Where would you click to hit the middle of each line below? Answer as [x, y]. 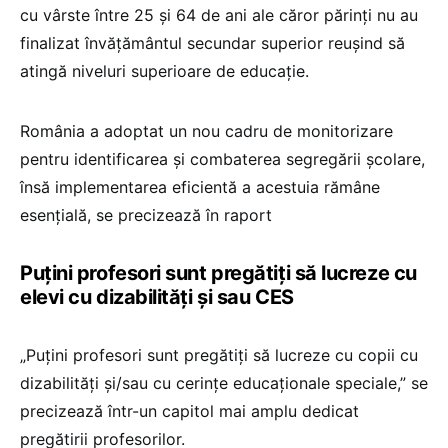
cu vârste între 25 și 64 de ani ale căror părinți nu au [219, 14]
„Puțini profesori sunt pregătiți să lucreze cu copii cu [219, 354]
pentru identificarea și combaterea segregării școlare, [222, 158]
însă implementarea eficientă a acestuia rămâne [200, 186]
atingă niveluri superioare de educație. [164, 70]
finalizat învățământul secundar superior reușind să [212, 42]
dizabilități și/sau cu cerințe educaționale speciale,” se [224, 382]
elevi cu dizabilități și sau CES [157, 296]
